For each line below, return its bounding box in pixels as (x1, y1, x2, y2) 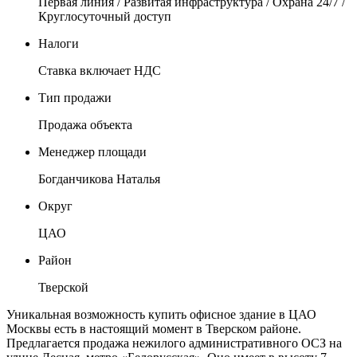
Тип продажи (38, 90, 112, 104)
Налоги (38, 36, 79, 50)
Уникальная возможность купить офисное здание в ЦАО (6, 307, 316, 321)
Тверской (38, 280, 88, 294)
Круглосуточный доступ (38, 9, 171, 23)
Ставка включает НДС (38, 63, 161, 77)
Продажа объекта (38, 117, 132, 131)
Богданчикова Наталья (38, 171, 160, 186)
